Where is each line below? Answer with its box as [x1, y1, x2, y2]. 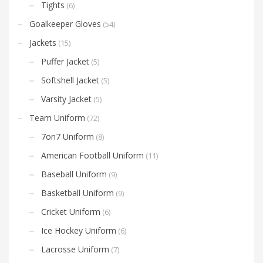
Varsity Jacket [41, 93, 92, 104]
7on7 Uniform [41, 130, 94, 142]
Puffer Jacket [41, 55, 89, 67]
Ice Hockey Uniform [41, 224, 116, 236]
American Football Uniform [41, 149, 144, 161]
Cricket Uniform [41, 205, 100, 217]
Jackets [29, 36, 56, 48]
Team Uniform [29, 112, 85, 123]
